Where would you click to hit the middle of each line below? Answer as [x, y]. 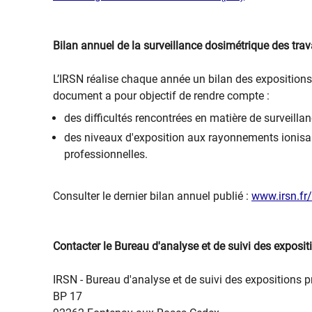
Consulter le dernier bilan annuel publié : [152, 196]
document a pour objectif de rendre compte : [161, 95]
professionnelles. [106, 154]
